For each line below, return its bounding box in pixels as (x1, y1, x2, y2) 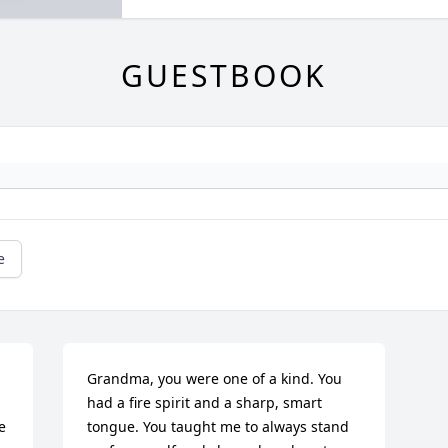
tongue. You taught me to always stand (87, 417, 350, 437)
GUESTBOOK (121, 55, 327, 97)
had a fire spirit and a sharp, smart (87, 393, 323, 413)
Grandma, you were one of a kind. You (87, 369, 343, 389)
